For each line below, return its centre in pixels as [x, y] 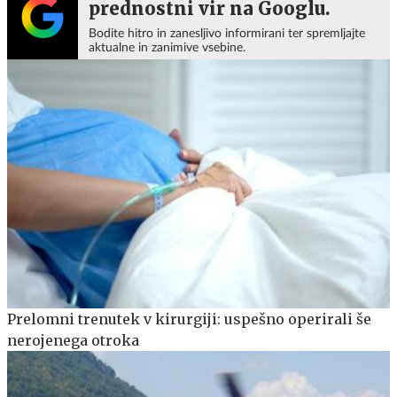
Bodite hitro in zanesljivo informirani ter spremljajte [227, 34]
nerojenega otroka [73, 340]
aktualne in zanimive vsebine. [167, 48]
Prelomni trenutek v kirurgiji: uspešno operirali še [189, 319]
